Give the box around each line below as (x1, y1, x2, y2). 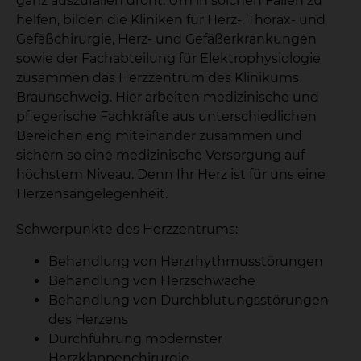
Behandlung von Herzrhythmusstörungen (48, 254, 323, 269)
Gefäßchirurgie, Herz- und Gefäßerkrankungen (16, 31, 317, 47)
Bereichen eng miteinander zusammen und (16, 128, 302, 143)
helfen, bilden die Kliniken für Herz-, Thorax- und (16, 12, 326, 27)
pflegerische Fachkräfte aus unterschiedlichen (16, 109, 317, 124)
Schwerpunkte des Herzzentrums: (16, 222, 238, 237)
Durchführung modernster (48, 331, 222, 346)
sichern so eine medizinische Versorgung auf (16, 147, 305, 163)
